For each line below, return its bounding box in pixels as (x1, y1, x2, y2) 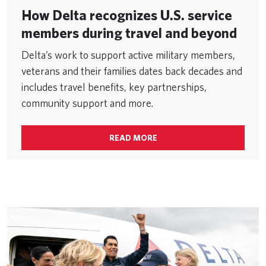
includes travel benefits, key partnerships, (21, 80, 207, 93)
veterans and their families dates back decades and (21, 64, 242, 77)
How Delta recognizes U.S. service (21, 6, 232, 24)
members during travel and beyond (21, 24, 237, 42)
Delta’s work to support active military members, (21, 48, 235, 61)
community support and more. (21, 96, 153, 109)
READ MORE (109, 132, 157, 142)
